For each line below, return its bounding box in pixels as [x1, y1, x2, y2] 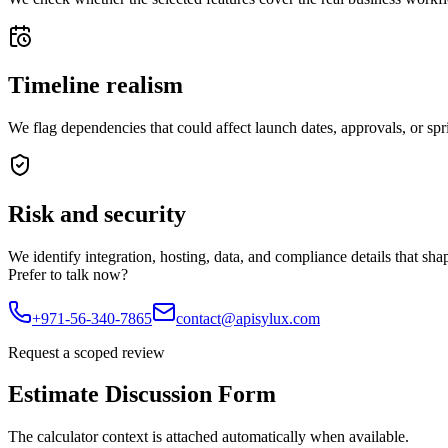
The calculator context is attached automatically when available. [8, 428, 409, 446]
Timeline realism [8, 71, 183, 98]
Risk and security [8, 200, 186, 227]
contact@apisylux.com [176, 309, 320, 327]
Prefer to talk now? [8, 265, 128, 283]
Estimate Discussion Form [8, 381, 276, 408]
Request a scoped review [8, 343, 165, 361]
